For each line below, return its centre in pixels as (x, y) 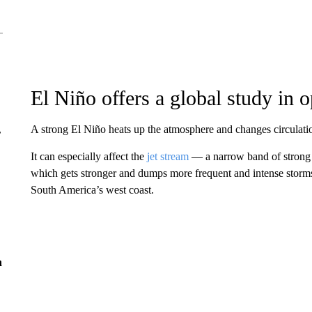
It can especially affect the (87, 156)
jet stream (166, 156)
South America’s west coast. (92, 190)
